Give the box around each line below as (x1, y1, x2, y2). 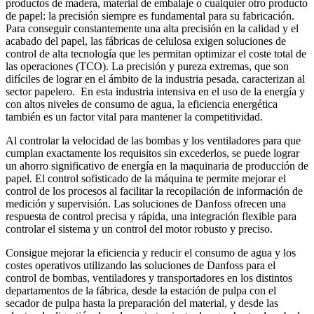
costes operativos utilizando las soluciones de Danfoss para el (6, 259, 275, 272)
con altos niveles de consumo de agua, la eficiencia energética (6, 98, 278, 111)
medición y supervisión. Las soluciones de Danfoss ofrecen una (6, 198, 286, 210)
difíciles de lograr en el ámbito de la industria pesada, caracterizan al (6, 73, 305, 86)
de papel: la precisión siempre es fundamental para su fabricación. (6, 10, 294, 22)
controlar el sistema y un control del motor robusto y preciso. (6, 223, 273, 235)
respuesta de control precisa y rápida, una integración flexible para (6, 210, 296, 223)
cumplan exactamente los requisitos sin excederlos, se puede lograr (6, 147, 299, 160)
